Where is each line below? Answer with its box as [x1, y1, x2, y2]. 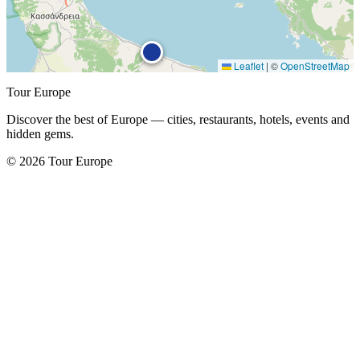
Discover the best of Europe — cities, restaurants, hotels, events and [6, 112, 350, 126]
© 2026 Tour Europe [6, 153, 112, 168]
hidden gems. [6, 126, 74, 141]
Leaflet [231, 58, 264, 72]
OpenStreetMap [280, 58, 350, 72]
